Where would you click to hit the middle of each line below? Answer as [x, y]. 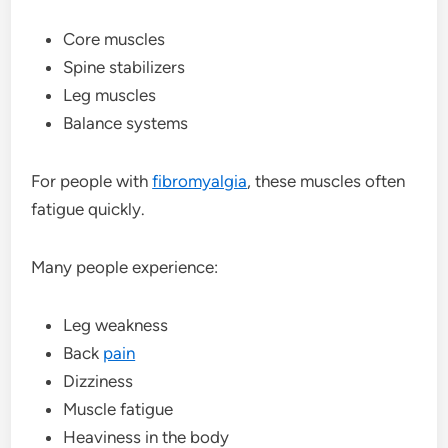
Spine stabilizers [124, 66]
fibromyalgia [200, 180]
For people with [92, 180]
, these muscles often [326, 180]
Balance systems [126, 122]
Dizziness [98, 380]
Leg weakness [116, 324]
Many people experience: [125, 266]
